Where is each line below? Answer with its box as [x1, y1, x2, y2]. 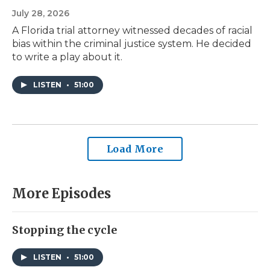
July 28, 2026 [12, 8, 69, 19]
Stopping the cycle [12, 223, 117, 237]
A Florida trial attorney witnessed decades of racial [12, 25, 253, 37]
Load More [106, 143, 164, 155]
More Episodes [12, 185, 111, 202]
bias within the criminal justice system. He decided [12, 38, 251, 50]
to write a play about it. [12, 51, 122, 63]
